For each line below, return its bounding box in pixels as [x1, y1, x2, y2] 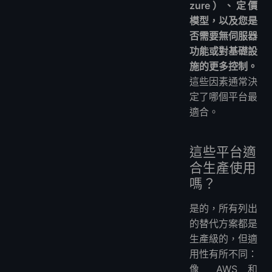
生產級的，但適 [189, 233, 257, 245]
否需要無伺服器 [189, 30, 257, 42]
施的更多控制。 [189, 60, 257, 73]
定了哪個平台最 [189, 90, 257, 103]
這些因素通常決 [189, 75, 257, 88]
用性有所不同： [189, 248, 257, 260]
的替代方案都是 [189, 217, 257, 230]
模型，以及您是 [189, 15, 257, 27]
